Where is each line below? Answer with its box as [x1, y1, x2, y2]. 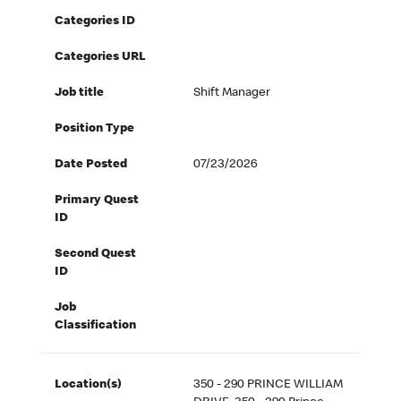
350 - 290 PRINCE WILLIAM [193, 379, 344, 392]
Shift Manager [193, 87, 271, 100]
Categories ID [55, 15, 136, 29]
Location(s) [55, 379, 123, 392]
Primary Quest [55, 194, 140, 208]
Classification [55, 320, 137, 333]
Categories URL [55, 51, 147, 64]
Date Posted [55, 158, 128, 172]
